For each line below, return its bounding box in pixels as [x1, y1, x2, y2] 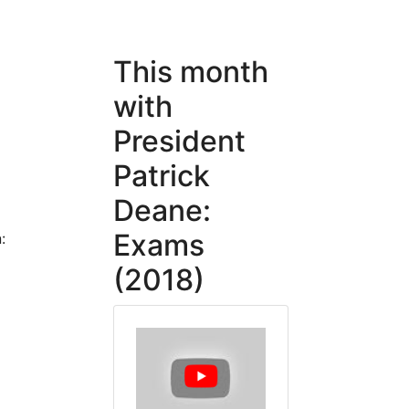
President [113, 123, 246, 159]
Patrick [113, 158, 210, 194]
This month [113, 54, 268, 89]
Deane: [113, 193, 211, 228]
